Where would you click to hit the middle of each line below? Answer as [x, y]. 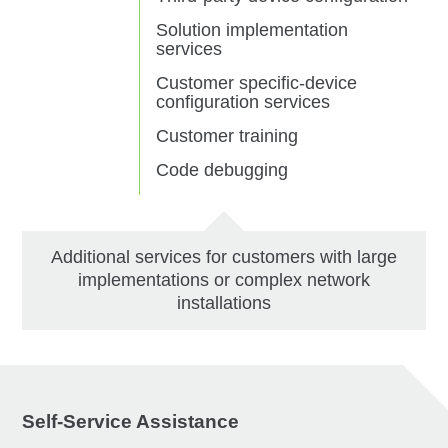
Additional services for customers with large [223, 256]
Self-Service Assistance [131, 421]
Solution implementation [252, 29]
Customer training [227, 135]
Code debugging [222, 169]
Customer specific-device [257, 82]
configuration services [243, 101]
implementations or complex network [223, 279]
